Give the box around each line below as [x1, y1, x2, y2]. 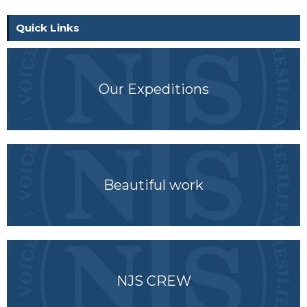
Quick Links [16, 21, 79, 34]
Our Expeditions [98, 81, 209, 97]
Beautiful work [103, 177, 204, 193]
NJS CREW [116, 273, 191, 289]
